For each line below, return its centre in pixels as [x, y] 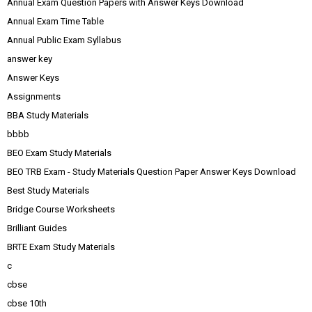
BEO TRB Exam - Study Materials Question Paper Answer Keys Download [151, 172]
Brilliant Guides [37, 228]
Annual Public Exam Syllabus [64, 40]
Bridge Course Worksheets [61, 209]
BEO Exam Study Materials [59, 153]
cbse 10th [27, 303]
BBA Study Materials [48, 115]
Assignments [34, 96]
